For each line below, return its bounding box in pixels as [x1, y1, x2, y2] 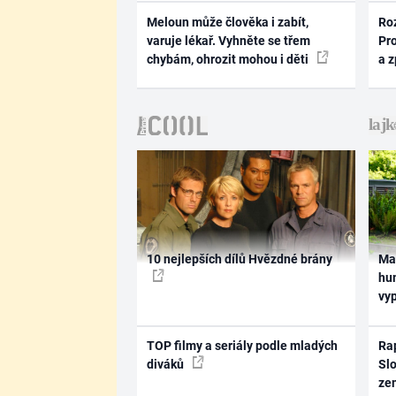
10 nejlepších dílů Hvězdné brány [146, 252, 332, 267]
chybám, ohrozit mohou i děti [146, 51, 311, 66]
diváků [146, 356, 187, 371]
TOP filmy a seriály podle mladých [146, 338, 338, 353]
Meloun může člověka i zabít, [146, 14, 308, 29]
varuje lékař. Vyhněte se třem [146, 33, 310, 48]
